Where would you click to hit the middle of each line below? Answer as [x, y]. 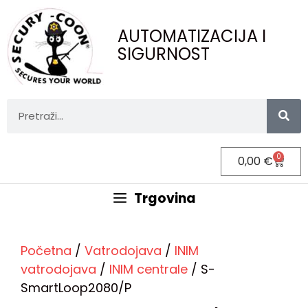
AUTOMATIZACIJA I [192, 36]
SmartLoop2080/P [76, 287]
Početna [46, 250]
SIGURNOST [164, 54]
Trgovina [165, 198]
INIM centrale [148, 269]
